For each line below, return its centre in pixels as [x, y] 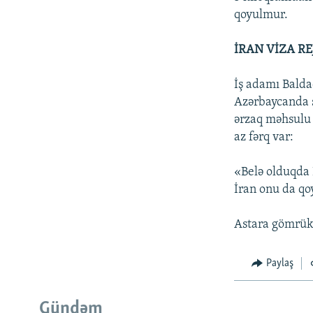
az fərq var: [264, 137]
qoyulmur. [261, 15]
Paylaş [279, 263]
